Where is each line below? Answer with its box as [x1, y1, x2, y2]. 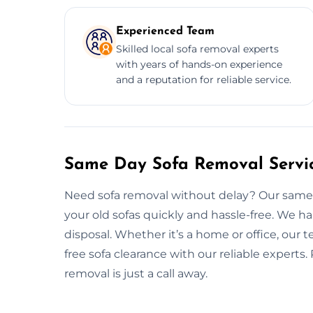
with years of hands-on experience [116, 57, 282, 71]
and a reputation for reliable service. [116, 73, 291, 86]
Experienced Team [116, 25, 214, 37]
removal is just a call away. [64, 266, 208, 280]
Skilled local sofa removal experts [116, 42, 279, 55]
